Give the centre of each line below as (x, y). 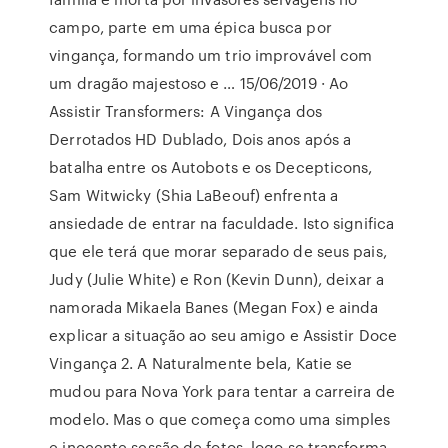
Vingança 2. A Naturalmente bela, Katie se (201, 363)
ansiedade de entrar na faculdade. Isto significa (222, 223)
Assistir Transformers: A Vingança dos (185, 111)
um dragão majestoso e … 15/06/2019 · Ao (199, 83)
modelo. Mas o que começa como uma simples (220, 419)
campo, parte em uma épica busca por (190, 27)
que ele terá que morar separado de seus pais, (218, 251)
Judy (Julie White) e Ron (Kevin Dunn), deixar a (216, 279)
